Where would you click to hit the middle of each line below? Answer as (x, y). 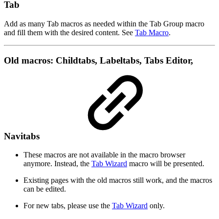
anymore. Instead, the (57, 164)
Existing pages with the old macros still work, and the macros (118, 180)
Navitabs (23, 136)
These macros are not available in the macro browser (104, 155)
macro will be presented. (166, 164)
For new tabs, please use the (68, 206)
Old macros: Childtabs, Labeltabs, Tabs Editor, (99, 60)
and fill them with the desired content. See (69, 32)
